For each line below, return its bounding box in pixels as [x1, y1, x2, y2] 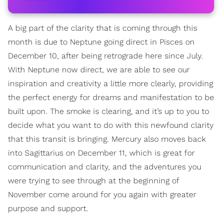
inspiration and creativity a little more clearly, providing [8, 79, 213, 88]
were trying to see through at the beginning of [8, 176, 179, 185]
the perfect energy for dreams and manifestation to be [8, 93, 214, 102]
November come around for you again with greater [8, 190, 196, 199]
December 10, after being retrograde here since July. [8, 51, 203, 60]
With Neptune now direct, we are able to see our [8, 65, 190, 74]
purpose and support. [8, 204, 88, 213]
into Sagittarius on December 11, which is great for [8, 148, 195, 158]
